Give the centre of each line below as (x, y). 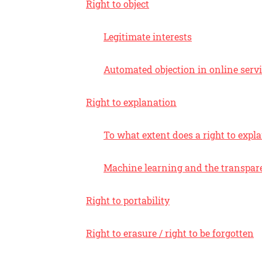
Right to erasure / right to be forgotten (170, 233)
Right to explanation (131, 102)
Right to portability (128, 200)
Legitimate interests (148, 37)
